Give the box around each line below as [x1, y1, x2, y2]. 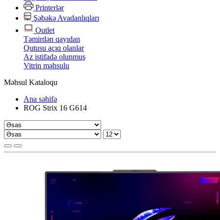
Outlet [33, 26, 55, 34]
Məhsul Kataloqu [4, 78, 57, 86]
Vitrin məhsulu [24, 61, 69, 70]
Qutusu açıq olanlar [24, 43, 84, 52]
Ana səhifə [24, 94, 57, 103]
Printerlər [33, 3, 64, 12]
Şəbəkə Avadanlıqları [31, 13, 99, 22]
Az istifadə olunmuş [24, 52, 85, 61]
